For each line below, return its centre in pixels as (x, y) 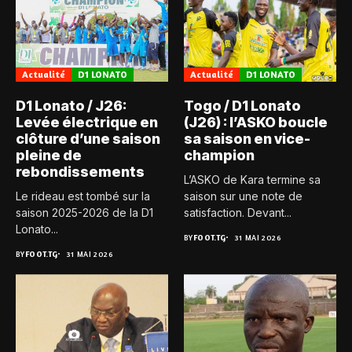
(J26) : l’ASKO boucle (256, 123)
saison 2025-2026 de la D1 (84, 213)
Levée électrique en (87, 123)
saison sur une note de (243, 196)
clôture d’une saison (88, 139)
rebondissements (80, 172)
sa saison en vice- (247, 139)
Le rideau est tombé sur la (83, 196)
